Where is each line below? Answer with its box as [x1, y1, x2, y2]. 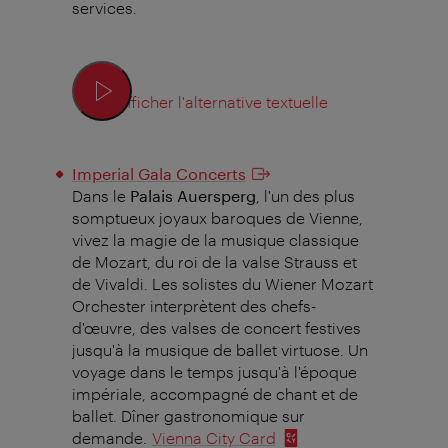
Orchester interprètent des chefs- [71, 295, 316, 315]
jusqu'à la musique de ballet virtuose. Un [71, 339, 368, 359]
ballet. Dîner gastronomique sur [71, 405, 305, 425]
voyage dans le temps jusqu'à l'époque [71, 361, 357, 381]
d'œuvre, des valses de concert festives [71, 317, 361, 337]
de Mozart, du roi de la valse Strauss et [71, 251, 357, 271]
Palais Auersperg [129, 185, 256, 205]
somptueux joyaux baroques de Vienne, [71, 207, 363, 227]
